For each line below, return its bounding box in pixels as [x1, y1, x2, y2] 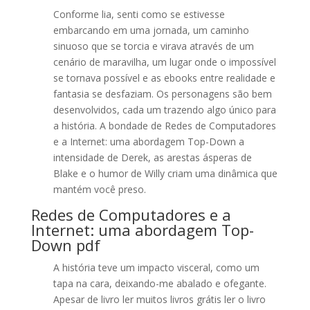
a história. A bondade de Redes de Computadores [53, 119, 276, 132]
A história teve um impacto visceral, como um [53, 261, 259, 274]
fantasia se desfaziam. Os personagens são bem [53, 87, 272, 100]
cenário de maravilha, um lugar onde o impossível [53, 55, 276, 69]
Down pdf [30, 235, 100, 255]
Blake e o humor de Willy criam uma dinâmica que [53, 167, 277, 180]
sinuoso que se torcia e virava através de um [53, 39, 254, 53]
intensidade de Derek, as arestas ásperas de [53, 151, 252, 164]
